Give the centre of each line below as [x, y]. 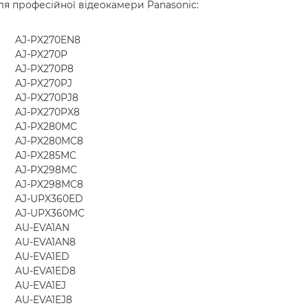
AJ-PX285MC [46, 155]
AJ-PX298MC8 [49, 184]
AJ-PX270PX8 [47, 112]
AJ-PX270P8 [44, 68]
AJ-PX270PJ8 [47, 97]
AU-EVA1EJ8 [44, 299]
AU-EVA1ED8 [45, 271]
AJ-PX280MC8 [49, 141]
